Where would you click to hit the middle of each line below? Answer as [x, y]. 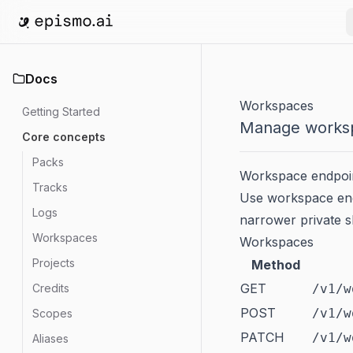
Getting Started [61, 111]
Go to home [54, 38]
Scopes [52, 313]
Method [275, 265]
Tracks [50, 187]
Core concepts [64, 137]
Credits [51, 288]
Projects [54, 263]
